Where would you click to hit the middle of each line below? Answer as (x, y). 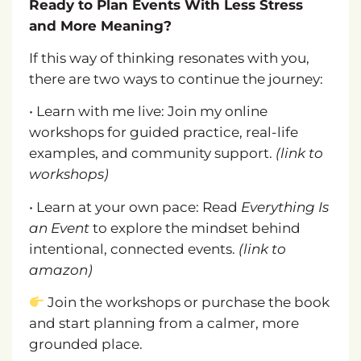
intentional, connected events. (133, 249)
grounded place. (85, 344)
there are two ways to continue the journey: (176, 79)
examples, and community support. (152, 154)
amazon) (60, 270)
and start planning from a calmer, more (164, 324)
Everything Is (284, 207)
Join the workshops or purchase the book (187, 303)
